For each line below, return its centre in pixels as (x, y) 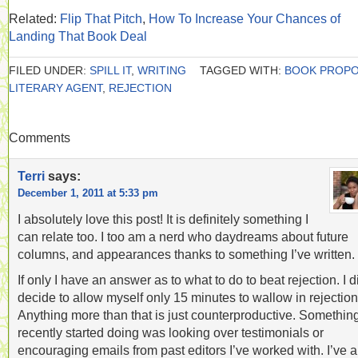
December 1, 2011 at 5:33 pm (88, 193)
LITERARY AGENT (56, 88)
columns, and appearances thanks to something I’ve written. (186, 254)
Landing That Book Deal (78, 36)
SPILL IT (110, 70)
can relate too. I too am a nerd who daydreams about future (183, 237)
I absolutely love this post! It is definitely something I (163, 219)
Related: (34, 18)
